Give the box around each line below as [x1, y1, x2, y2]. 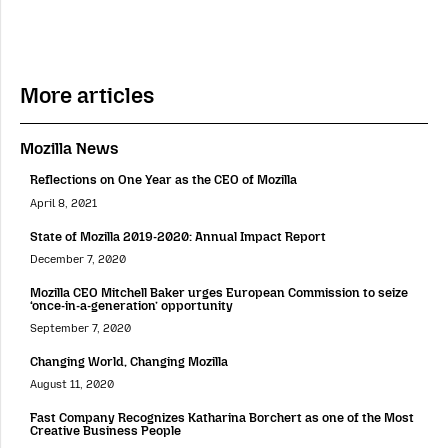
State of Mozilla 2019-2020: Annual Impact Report [30, 228, 326, 244]
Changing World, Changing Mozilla [30, 353, 228, 369]
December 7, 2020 [30, 252, 126, 266]
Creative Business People [30, 422, 181, 438]
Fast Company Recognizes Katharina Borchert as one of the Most [30, 409, 414, 425]
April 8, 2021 [30, 196, 97, 210]
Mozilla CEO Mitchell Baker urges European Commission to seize [30, 284, 408, 300]
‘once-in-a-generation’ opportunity [30, 297, 233, 313]
